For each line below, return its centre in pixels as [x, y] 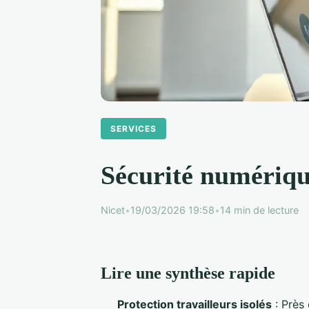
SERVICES [134, 128]
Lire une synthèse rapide [188, 273]
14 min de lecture [259, 210]
